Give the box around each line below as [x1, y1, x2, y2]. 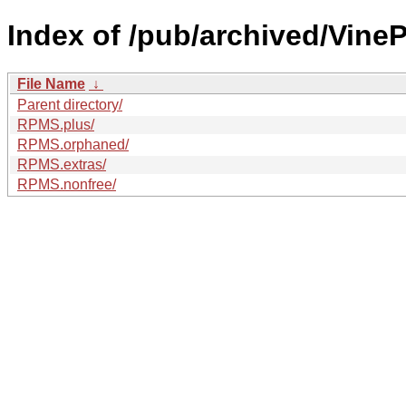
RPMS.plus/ [17, 116, 94, 132]
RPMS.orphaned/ [17, 136, 129, 152]
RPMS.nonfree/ [17, 176, 116, 192]
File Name [17, 75, 85, 92]
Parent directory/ [17, 96, 122, 112]
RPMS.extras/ [17, 156, 106, 172]
